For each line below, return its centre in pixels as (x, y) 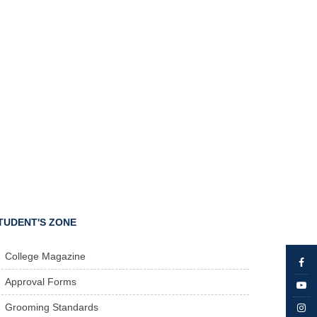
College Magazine (46, 256)
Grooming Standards (52, 307)
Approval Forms (41, 282)
